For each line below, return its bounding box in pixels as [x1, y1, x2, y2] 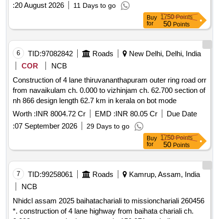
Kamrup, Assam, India [127, 170, 200, 179]
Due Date [167, 109, 197, 118]
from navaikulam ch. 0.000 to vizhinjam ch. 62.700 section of [13, 86, 68, 95]
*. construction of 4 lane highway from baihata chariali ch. [13, 207, 184, 216]
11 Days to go [73, 1, 116, 10]
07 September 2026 [15, 122, 77, 131]
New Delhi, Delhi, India [127, 49, 201, 58]
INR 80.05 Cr [115, 109, 157, 118]
